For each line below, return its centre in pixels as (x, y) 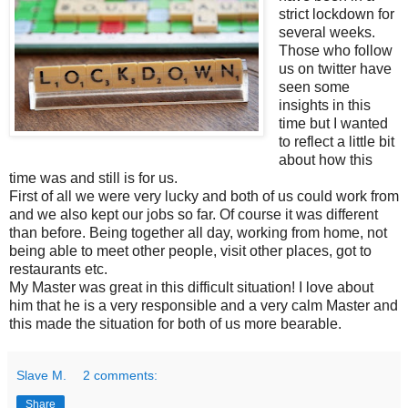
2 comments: (121, 375)
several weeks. (326, 32)
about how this (325, 159)
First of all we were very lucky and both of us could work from (204, 196)
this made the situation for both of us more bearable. (175, 323)
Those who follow (335, 50)
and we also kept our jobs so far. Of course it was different (194, 214)
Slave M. (41, 375)
